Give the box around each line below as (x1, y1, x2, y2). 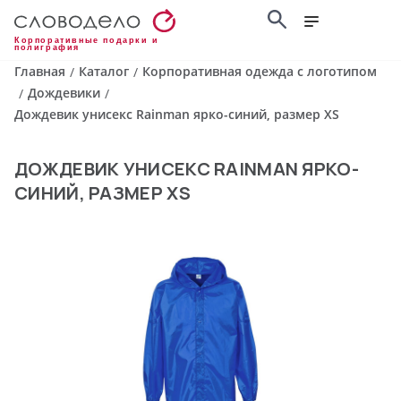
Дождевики (28, 84, 100, 102)
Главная (14, 63, 65, 81)
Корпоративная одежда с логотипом (142, 63, 377, 81)
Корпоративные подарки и (14, 36, 159, 46)
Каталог (79, 63, 129, 81)
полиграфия (14, 43, 80, 53)
